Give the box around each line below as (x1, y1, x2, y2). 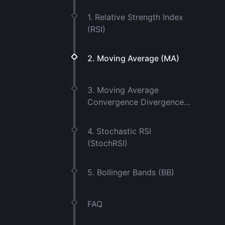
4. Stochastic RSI (87, 126, 151, 136)
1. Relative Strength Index (87, 12, 183, 22)
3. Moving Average (87, 85, 159, 95)
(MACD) (87, 109, 118, 119)
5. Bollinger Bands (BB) (87, 167, 174, 177)
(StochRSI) (87, 138, 128, 148)
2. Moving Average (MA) (87, 53, 179, 63)
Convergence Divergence (87, 97, 184, 107)
